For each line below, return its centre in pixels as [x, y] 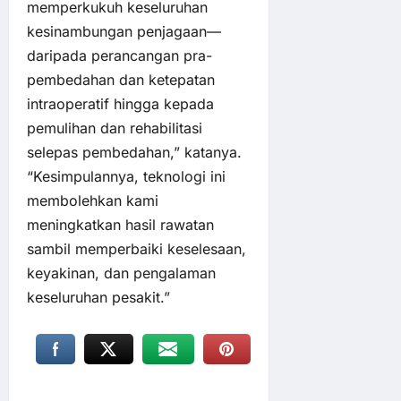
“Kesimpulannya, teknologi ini [126, 176]
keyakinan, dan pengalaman [121, 273]
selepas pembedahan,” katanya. [134, 152]
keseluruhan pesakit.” [98, 297]
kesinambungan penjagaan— [124, 31]
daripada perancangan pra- [119, 55]
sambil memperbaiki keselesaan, [137, 248]
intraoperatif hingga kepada [120, 103]
